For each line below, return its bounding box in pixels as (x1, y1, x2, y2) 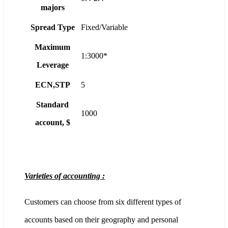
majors (40, 3, 65, 12)
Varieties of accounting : (24, 172, 105, 181)
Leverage (36, 61, 69, 70)
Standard (36, 100, 69, 109)
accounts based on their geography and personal (24, 215, 178, 224)
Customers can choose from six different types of (24, 197, 181, 207)
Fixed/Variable (81, 23, 128, 32)
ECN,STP (35, 80, 70, 90)
